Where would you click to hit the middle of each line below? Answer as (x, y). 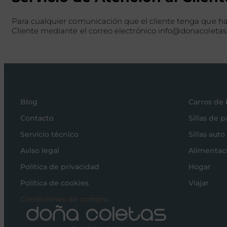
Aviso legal (40, 150)
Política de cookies (54, 183)
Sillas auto (207, 134)
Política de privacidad (60, 166)
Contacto (37, 118)
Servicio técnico (49, 134)
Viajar (199, 183)
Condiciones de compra (64, 199)
